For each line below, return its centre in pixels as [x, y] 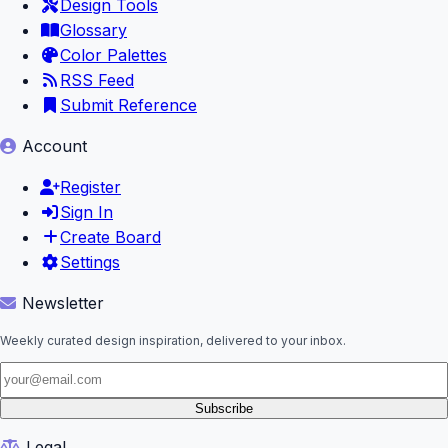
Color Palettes [113, 54]
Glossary [93, 29]
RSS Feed [97, 79]
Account [54, 145]
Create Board [110, 236]
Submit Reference [128, 104]
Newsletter [63, 302]
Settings [90, 261]
